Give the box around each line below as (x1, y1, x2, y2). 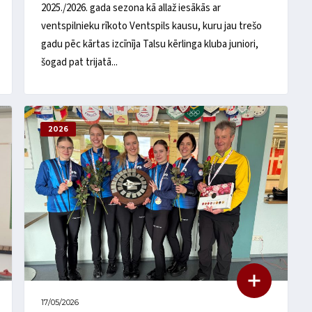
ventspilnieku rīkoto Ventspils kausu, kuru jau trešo (41, 18, 263, 33)
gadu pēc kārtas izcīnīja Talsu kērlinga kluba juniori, (41, 36, 259, 52)
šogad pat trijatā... (41, 54, 118, 70)
